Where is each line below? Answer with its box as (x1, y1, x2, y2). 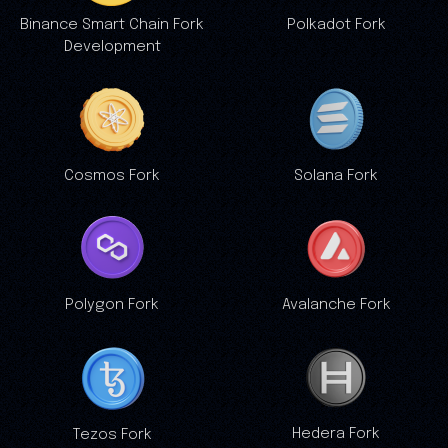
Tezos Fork (72, 426, 152, 443)
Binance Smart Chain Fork (20, 16, 204, 33)
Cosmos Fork (64, 167, 160, 184)
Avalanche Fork (281, 296, 391, 313)
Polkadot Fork (286, 16, 386, 33)
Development (63, 38, 161, 55)
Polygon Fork (65, 296, 159, 313)
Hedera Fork (292, 425, 380, 442)
